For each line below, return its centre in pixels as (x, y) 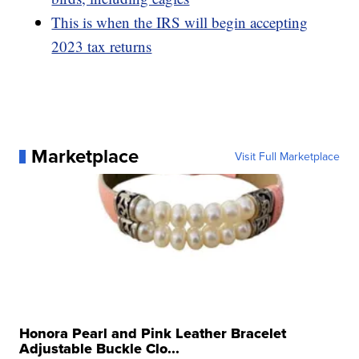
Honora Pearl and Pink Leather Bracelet (153, 334)
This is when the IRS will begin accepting (180, 22)
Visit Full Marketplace (287, 157)
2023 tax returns (102, 46)
